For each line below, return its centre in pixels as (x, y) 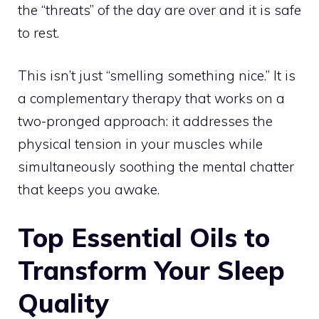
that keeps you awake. (89, 190)
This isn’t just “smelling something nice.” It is (157, 76)
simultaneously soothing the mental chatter (156, 167)
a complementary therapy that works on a (151, 99)
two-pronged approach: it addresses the (145, 121)
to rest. (38, 32)
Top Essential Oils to (144, 237)
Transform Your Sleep (151, 270)
